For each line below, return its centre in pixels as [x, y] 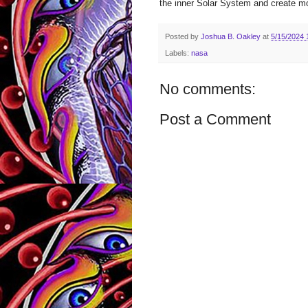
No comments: [208, 89]
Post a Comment [215, 119]
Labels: [178, 53]
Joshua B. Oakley [231, 36]
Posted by [183, 36]
